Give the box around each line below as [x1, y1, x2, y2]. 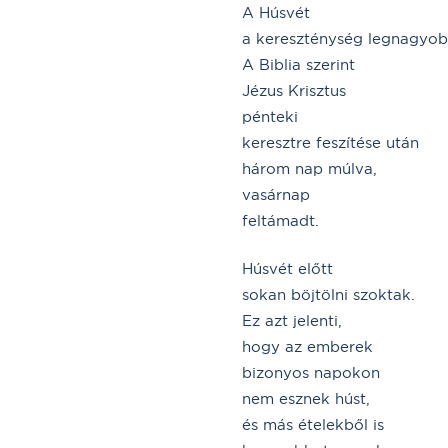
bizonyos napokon [242, 362, 380, 382]
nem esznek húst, [242, 388, 370, 408]
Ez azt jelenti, [242, 310, 342, 330]
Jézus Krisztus [242, 80, 346, 100]
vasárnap [242, 184, 310, 204]
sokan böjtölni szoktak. [242, 284, 415, 304]
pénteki [242, 106, 298, 126]
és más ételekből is [242, 414, 384, 434]
